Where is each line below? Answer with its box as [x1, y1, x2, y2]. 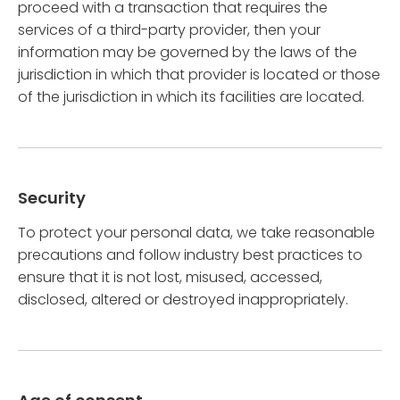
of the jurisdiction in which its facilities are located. [18, 87, 364, 107]
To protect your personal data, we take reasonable [18, 222, 375, 243]
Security [18, 187, 86, 209]
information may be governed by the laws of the [18, 42, 357, 62]
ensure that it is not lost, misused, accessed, [18, 267, 322, 287]
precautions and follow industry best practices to [18, 245, 362, 265]
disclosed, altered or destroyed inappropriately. [18, 289, 348, 310]
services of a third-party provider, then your [18, 20, 321, 40]
